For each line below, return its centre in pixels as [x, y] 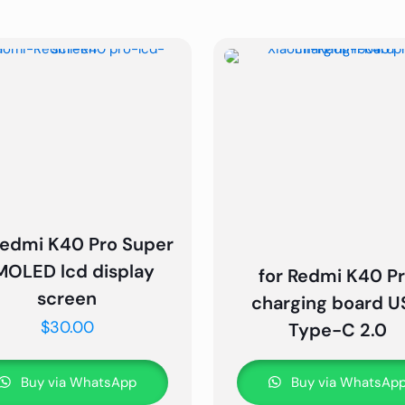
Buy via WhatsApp [76, 383]
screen [67, 299]
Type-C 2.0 [337, 330]
